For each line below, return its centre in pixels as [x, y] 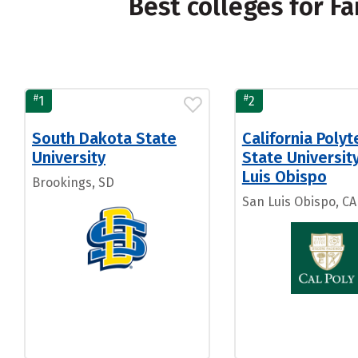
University [69, 157]
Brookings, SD [73, 183]
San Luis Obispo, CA [299, 202]
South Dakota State [104, 138]
